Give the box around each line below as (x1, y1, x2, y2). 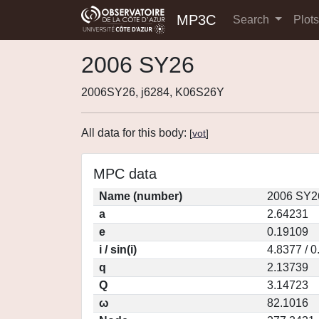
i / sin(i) (99, 244, 137, 256)
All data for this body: (81, 127, 189, 139)
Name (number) (99, 190, 182, 202)
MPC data (93, 166, 157, 182)
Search (233, 14, 272, 26)
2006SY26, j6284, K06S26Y (81, 86, 224, 98)
